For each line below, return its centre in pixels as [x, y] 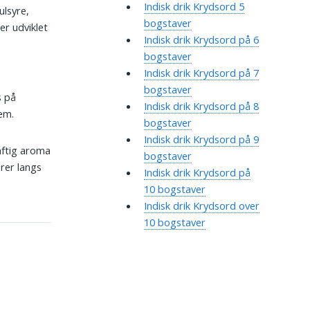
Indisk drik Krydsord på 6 [201, 40]
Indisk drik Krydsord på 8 [201, 106]
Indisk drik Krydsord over [201, 206]
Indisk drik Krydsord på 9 [201, 139]
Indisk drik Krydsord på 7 [201, 73]
